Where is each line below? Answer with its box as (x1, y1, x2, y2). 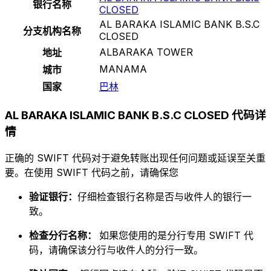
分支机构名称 (22, 24, 81, 37)
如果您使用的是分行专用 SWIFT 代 (99, 229, 253, 242)
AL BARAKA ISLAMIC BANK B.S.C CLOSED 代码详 (5, 108, 266, 123)
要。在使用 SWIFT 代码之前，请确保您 (5, 166, 178, 179)
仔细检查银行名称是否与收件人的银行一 (77, 191, 252, 203)
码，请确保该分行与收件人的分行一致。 (29, 244, 203, 256)
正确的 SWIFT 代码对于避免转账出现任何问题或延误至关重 (5, 152, 266, 165)
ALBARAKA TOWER (99, 45, 193, 58)
